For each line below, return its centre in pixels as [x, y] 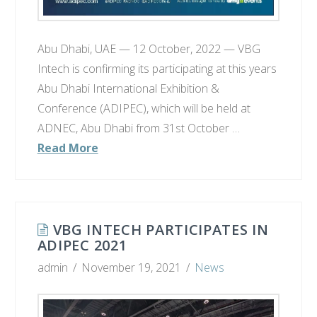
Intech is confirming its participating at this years [157, 68]
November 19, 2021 [132, 268]
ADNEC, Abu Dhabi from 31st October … [138, 128]
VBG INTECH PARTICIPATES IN [161, 230]
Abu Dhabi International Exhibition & [128, 88]
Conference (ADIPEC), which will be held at [144, 108]
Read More [68, 148]
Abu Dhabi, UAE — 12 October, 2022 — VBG [149, 48]
